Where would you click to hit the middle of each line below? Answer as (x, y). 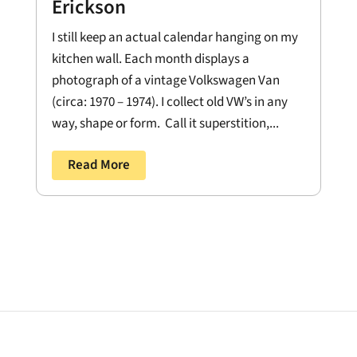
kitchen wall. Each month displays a (150, 59)
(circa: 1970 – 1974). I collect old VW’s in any (169, 102)
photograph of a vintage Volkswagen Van (165, 80)
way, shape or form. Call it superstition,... (165, 123)
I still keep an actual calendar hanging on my (175, 37)
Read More (98, 165)
